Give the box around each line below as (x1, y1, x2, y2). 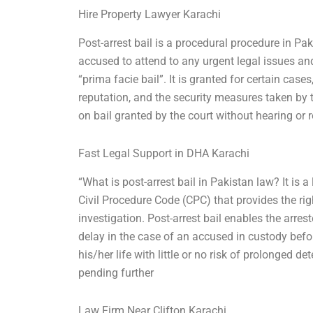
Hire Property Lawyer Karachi (78, 7, 221, 21)
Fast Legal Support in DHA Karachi (78, 146, 250, 160)
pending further (78, 265, 154, 279)
